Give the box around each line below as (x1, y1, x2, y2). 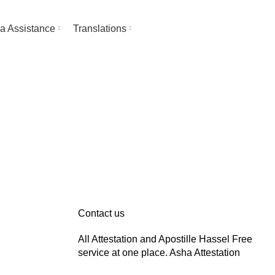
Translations (72, 23, 126, 34)
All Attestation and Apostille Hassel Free (78, 234, 252, 244)
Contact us (78, 208, 125, 219)
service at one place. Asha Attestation (78, 247, 240, 258)
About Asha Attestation (146, 4, 220, 13)
